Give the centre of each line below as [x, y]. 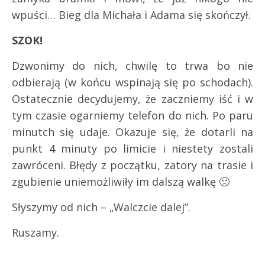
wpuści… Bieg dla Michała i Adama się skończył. [131, 15]
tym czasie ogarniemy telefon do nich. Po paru [132, 116]
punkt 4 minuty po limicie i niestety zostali [132, 149]
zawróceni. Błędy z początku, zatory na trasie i [132, 165]
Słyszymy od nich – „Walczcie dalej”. [101, 207]
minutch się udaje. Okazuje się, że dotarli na [132, 132]
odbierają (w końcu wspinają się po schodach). [132, 83]
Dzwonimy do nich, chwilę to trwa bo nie [132, 66]
